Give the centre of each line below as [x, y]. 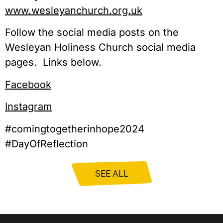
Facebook [28, 84]
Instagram [29, 107]
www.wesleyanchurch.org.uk [74, 10]
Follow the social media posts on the [92, 33]
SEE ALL [111, 173]
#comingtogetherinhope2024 [75, 129]
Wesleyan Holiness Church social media [100, 48]
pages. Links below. [53, 62]
